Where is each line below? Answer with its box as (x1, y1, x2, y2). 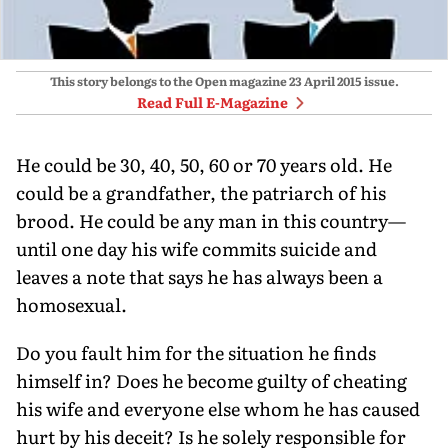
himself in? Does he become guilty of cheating (16, 366, 407, 394)
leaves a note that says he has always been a (16, 262, 383, 290)
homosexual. (16, 290, 127, 318)
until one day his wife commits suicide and (16, 234, 377, 262)
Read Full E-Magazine (136, 91, 288, 112)
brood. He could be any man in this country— (16, 206, 406, 234)
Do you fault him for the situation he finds (16, 338, 376, 366)
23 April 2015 (288, 71, 362, 90)
